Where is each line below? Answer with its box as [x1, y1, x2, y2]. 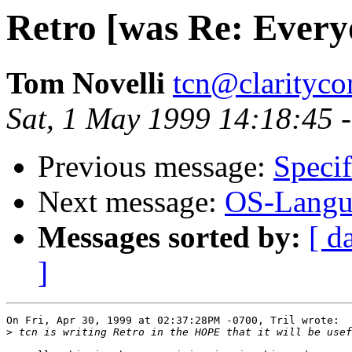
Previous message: [38, 149, 273, 184]
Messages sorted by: [38, 220, 301, 255]
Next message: [38, 185, 225, 219]
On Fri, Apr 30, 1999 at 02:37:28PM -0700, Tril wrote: [6, 314, 339, 327]
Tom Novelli [6, 66, 165, 101]
